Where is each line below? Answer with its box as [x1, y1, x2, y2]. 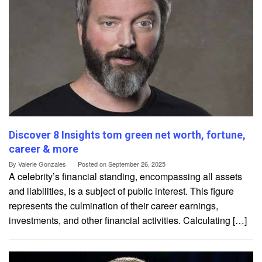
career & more [9, 143, 78, 156]
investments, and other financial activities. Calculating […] [9, 213, 247, 227]
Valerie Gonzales [18, 159, 66, 169]
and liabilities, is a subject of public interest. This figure [9, 184, 234, 198]
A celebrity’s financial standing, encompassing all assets [9, 170, 242, 184]
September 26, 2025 [108, 159, 166, 169]
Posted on [78, 159, 108, 169]
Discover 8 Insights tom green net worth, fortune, [9, 129, 246, 142]
